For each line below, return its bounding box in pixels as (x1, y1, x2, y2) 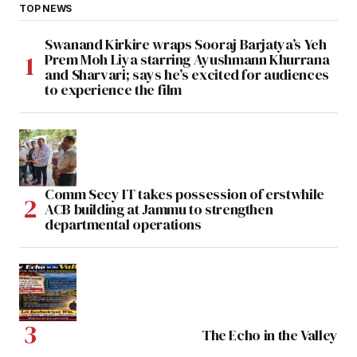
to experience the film (45, 79, 182, 100)
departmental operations (45, 214, 202, 234)
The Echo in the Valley (201, 324, 338, 345)
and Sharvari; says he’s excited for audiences (45, 64, 329, 84)
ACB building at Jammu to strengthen (45, 198, 273, 219)
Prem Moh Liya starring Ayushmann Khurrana (45, 49, 330, 69)
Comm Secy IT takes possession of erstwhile (45, 183, 324, 204)
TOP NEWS (19, 2, 73, 14)
